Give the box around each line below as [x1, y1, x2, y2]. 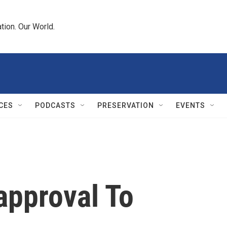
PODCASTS [35, 101, 75, 109]
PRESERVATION [97, 101, 154, 109]
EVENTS [176, 101, 205, 109]
